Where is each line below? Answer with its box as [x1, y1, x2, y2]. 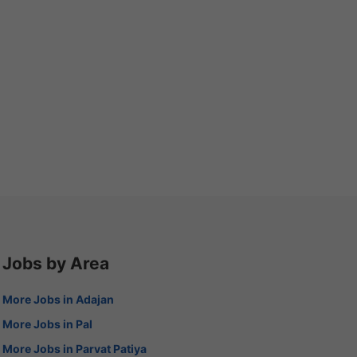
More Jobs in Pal [2, 316, 92, 331]
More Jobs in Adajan [2, 292, 114, 306]
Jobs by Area [2, 253, 109, 273]
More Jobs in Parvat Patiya [2, 341, 147, 355]
